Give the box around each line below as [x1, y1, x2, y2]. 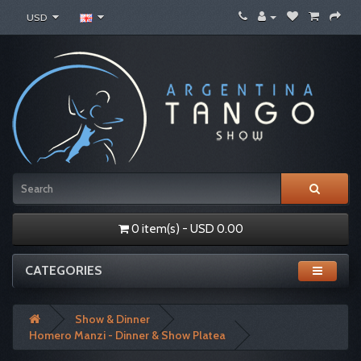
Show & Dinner [75, 312, 150, 326]
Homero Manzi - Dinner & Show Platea [29, 328, 226, 342]
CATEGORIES [25, 263, 102, 278]
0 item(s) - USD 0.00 [131, 222, 243, 236]
